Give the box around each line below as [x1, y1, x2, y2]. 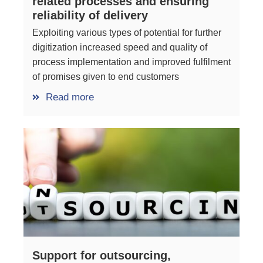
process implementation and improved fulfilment [32, 57, 231, 68]
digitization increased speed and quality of [32, 42, 207, 53]
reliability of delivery [32, 9, 148, 22]
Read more [45, 92, 94, 103]
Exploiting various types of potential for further [32, 28, 221, 38]
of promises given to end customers [32, 72, 179, 82]
